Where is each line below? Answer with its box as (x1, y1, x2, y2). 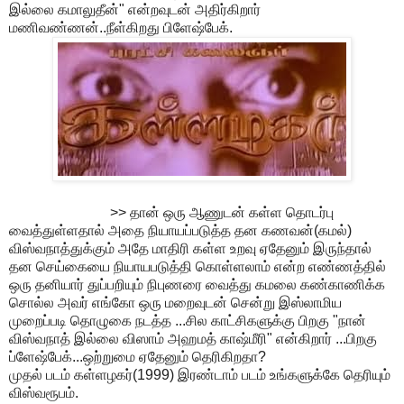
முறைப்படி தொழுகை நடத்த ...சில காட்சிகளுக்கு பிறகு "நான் (9, 313, 370, 329)
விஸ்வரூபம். (9, 385, 78, 401)
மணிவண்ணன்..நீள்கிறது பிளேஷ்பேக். (9, 20, 233, 36)
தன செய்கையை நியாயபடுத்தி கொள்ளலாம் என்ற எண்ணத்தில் (9, 259, 386, 275)
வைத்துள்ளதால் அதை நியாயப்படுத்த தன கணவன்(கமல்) (9, 223, 352, 239)
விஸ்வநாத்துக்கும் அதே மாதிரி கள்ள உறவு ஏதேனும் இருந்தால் (9, 241, 372, 257)
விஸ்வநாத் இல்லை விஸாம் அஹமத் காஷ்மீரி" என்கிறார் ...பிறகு (9, 331, 377, 347)
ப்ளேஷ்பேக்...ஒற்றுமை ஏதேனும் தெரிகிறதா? (9, 349, 266, 365)
